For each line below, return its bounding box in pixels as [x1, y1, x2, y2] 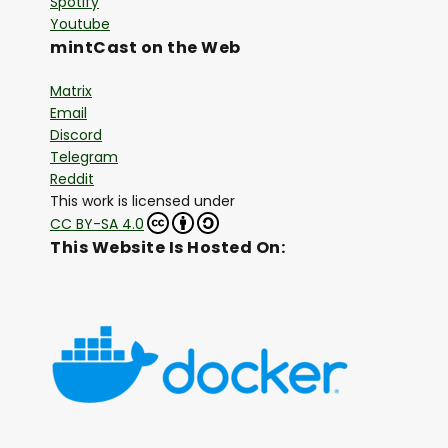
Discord [50, 125, 102, 146]
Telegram [50, 147, 118, 168]
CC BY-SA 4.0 [50, 214, 144, 235]
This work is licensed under [50, 191, 235, 212]
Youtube [50, 14, 110, 35]
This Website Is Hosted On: [50, 236, 285, 260]
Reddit [50, 169, 94, 190]
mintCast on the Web [50, 36, 241, 60]
